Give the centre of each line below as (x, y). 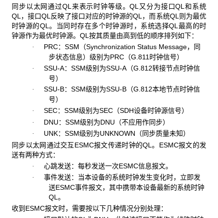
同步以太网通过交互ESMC (53, 145)
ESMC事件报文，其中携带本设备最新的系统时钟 (130, 188)
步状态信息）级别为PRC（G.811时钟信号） (116, 57)
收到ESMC (28, 208)
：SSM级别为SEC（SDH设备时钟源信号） (123, 111)
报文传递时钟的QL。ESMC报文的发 (150, 145)
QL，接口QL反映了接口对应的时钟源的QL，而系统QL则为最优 (109, 16)
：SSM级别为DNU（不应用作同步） (114, 122)
